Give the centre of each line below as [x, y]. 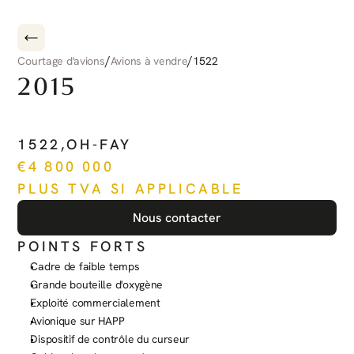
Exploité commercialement [95, 303]
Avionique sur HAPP [77, 321]
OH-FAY [100, 144]
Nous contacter [177, 218]
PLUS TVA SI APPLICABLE [131, 188]
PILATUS [74, 126]
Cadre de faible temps [85, 266]
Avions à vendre [149, 60]
